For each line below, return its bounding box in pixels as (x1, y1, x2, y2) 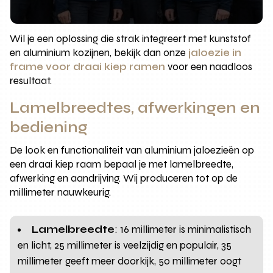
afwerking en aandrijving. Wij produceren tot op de (10, 171, 238, 185)
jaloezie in (188, 46, 242, 59)
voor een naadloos (165, 60, 253, 73)
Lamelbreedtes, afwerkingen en (10, 98, 261, 117)
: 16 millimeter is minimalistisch (115, 222, 252, 236)
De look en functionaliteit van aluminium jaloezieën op (10, 143, 255, 157)
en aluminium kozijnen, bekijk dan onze (10, 46, 189, 59)
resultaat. (10, 74, 52, 87)
